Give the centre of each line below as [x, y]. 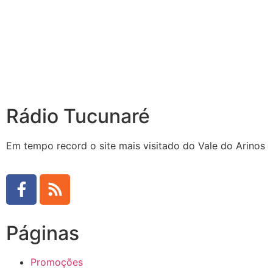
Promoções [57, 262]
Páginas [43, 233]
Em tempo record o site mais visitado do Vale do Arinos [136, 146]
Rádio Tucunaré [78, 116]
